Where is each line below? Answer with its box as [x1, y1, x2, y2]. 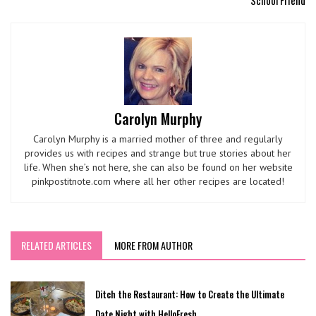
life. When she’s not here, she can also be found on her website [23, 161, 293, 174]
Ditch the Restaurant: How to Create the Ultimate [95, 287, 284, 302]
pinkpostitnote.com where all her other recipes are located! [32, 175, 284, 188]
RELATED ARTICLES [21, 238, 92, 253]
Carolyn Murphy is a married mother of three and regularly [33, 133, 283, 146]
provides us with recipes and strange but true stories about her [25, 147, 291, 160]
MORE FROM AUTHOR [114, 238, 193, 253]
